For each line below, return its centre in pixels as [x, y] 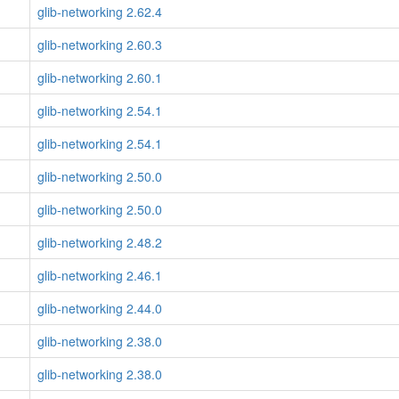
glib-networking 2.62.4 [100, 12]
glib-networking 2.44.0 [100, 308]
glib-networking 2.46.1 [100, 275]
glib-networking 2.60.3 [100, 45]
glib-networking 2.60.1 [100, 77]
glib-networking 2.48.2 [100, 242]
